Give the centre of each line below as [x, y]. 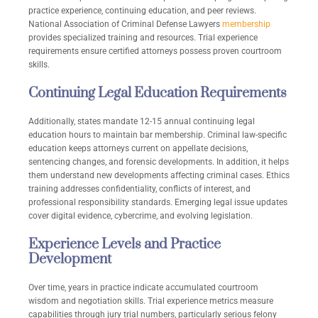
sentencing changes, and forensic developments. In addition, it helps [159, 162]
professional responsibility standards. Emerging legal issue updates [158, 203]
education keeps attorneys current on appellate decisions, [138, 149]
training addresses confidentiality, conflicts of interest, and [139, 189]
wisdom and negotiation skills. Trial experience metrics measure [151, 301]
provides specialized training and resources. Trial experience [143, 38]
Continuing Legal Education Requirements [158, 94]
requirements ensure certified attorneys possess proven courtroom [155, 51]
